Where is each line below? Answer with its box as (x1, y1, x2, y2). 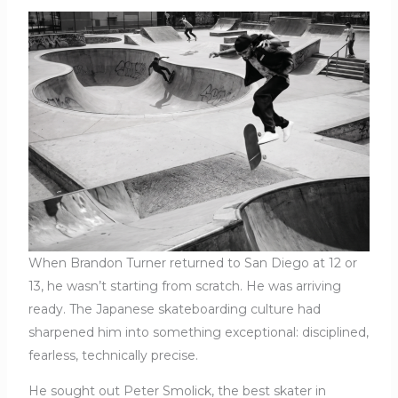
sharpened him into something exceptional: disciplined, (28, 324, 369, 341)
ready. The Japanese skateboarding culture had (28, 301, 321, 318)
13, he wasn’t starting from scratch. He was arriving (28, 278, 341, 295)
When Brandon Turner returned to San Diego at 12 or (28, 255, 357, 272)
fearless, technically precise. (28, 347, 198, 364)
